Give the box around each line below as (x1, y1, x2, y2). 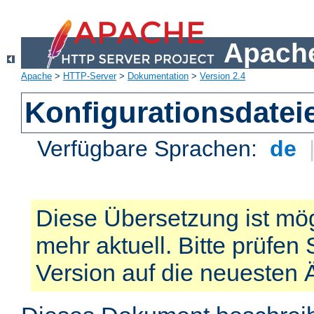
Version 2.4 (200, 71, 245, 82)
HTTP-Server (63, 71, 116, 82)
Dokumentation (128, 71, 189, 82)
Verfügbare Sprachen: (37, 136, 264, 162)
